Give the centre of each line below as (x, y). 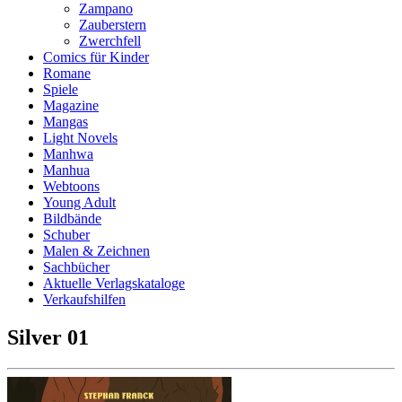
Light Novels (80, 138)
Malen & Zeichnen (96, 251)
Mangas (66, 122)
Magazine (71, 105)
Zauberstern (113, 25)
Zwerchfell (110, 41)
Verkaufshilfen (84, 299)
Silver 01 (48, 337)
